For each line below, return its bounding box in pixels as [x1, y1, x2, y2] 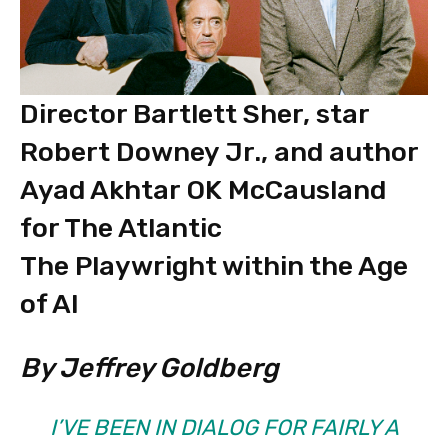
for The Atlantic [20, 211, 222, 244]
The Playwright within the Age [20, 249, 408, 282]
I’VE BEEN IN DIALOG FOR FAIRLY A [49, 413, 399, 441]
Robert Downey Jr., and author [20, 135, 418, 168]
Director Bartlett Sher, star [20, 97, 369, 130]
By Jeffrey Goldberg [20, 351, 279, 384]
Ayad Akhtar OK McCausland [20, 173, 386, 206]
